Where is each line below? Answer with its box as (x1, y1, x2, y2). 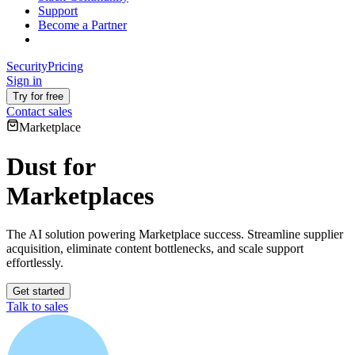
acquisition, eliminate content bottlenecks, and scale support (6, 242, 303, 256)
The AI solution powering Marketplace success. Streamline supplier (6, 227, 343, 242)
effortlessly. (6, 256, 63, 270)
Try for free (13, 90, 63, 103)
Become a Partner (38, 18, 127, 32)
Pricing (48, 59, 83, 74)
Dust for (6, 151, 96, 181)
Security (6, 59, 48, 74)
